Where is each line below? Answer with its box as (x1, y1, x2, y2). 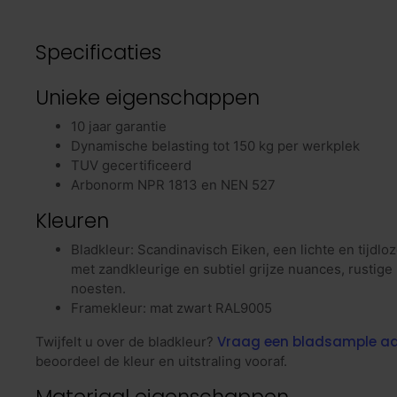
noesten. (71, 280, 126, 298)
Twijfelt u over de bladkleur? (35, 333, 217, 351)
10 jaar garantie (71, 118, 167, 136)
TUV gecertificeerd (71, 157, 191, 175)
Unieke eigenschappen (35, 83, 260, 113)
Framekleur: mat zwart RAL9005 (71, 300, 272, 317)
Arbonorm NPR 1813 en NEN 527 (71, 176, 276, 194)
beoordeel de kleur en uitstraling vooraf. (35, 353, 287, 370)
